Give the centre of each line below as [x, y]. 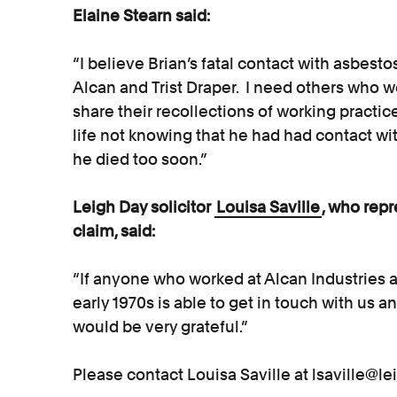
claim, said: [114, 231]
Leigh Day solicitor [144, 207]
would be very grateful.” [160, 327]
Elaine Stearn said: [141, 16]
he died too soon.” [140, 159]
